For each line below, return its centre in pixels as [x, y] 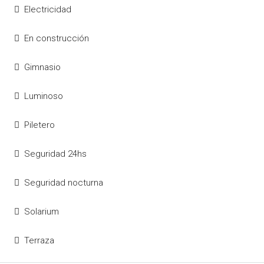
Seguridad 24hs [55, 154]
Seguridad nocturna [64, 183]
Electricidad [48, 9]
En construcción [57, 38]
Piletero [39, 125]
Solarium [42, 212]
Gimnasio [42, 67]
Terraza [39, 240]
